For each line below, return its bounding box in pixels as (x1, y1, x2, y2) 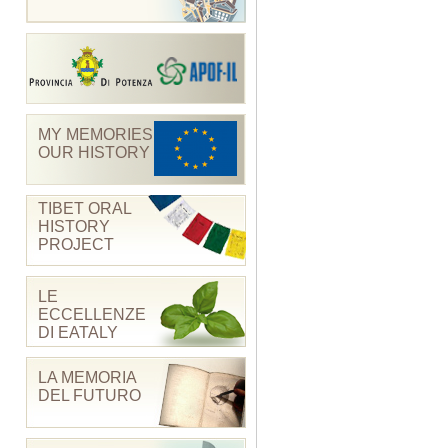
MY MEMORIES (38, 125, 153, 143)
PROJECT (38, 235, 114, 253)
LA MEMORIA (38, 368, 136, 386)
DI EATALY (38, 323, 118, 341)
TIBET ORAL (38, 199, 131, 217)
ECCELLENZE (38, 305, 146, 323)
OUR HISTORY (38, 143, 150, 161)
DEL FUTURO (38, 386, 141, 404)
